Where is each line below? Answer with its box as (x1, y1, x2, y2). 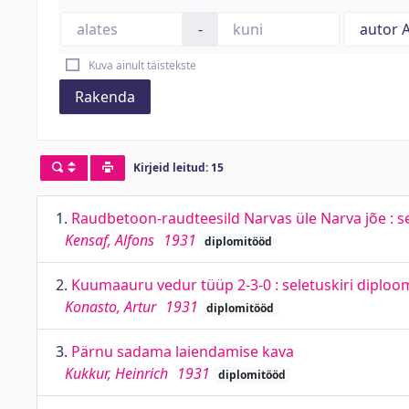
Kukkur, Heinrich (65, 363, 168, 383)
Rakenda (75, 87, 135, 107)
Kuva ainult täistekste (88, 58, 196, 73)
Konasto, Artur (65, 297, 156, 317)
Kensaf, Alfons (65, 230, 154, 250)
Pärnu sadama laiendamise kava (71, 341, 294, 362)
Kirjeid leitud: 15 (132, 160, 224, 176)
